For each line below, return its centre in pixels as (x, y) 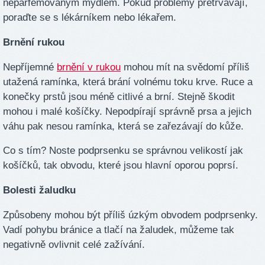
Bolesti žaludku (39, 190)
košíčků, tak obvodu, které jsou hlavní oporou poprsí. (121, 166)
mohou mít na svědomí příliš (185, 67)
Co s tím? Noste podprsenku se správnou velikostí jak (123, 151)
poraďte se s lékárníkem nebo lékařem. (90, 17)
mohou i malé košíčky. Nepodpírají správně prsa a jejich (127, 111)
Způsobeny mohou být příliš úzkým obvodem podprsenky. (130, 215)
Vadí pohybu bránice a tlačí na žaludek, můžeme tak (119, 230)
